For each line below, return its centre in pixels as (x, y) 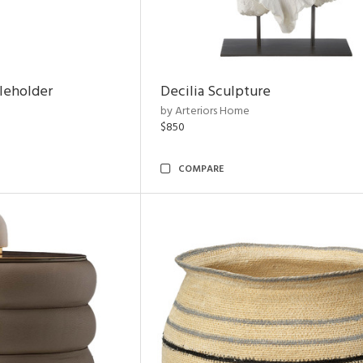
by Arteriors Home (205, 111)
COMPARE (201, 169)
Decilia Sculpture (216, 92)
